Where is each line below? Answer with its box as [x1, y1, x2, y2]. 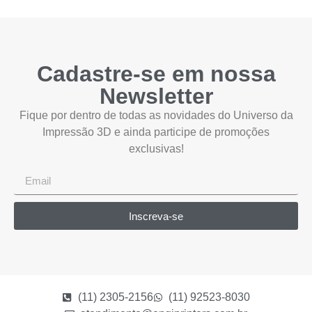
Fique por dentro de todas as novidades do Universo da [19, 109, 293, 121]
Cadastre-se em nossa [36, 61, 276, 86]
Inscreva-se [129, 210, 183, 222]
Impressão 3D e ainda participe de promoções [42, 125, 270, 138]
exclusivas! [128, 142, 184, 155]
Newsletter [99, 83, 213, 109]
